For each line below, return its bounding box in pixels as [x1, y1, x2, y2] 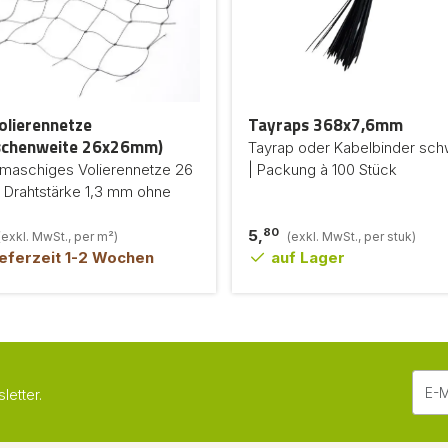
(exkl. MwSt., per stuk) [287, 229, 416, 244]
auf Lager [266, 248, 345, 267]
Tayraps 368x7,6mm [248, 112, 403, 138]
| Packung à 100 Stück [248, 160, 397, 179]
